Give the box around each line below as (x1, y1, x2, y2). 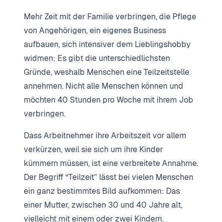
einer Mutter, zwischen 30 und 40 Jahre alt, (24, 199, 182, 210)
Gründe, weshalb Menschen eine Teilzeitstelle (24, 66, 189, 77)
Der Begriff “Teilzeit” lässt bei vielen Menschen (24, 171, 193, 182)
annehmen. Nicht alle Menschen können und (24, 80, 183, 91)
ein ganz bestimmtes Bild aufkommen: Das (24, 185, 180, 196)
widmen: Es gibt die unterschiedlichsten (24, 53, 170, 63)
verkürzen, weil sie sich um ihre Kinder (24, 144, 163, 155)
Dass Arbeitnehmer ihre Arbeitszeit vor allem (24, 130, 186, 141)
